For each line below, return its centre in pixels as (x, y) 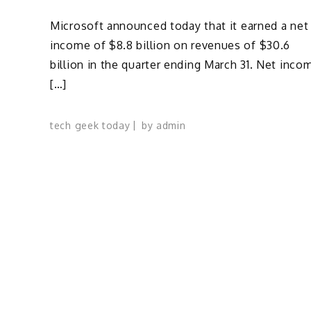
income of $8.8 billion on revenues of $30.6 (170, 45)
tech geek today (90, 125)
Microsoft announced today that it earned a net (179, 25)
